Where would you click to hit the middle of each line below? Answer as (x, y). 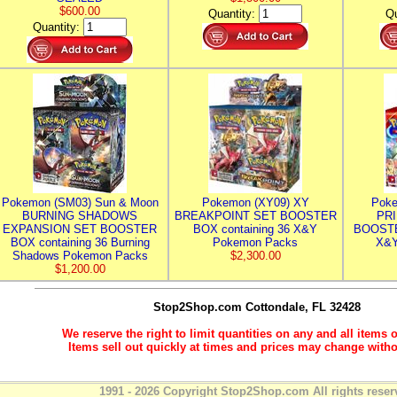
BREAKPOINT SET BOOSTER (255, 216)
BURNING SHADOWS (80, 216)
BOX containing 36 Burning (80, 242)
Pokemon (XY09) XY (255, 202)
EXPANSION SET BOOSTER (80, 229)
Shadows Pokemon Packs (80, 256)
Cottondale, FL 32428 (301, 307)
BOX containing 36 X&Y (255, 229)
